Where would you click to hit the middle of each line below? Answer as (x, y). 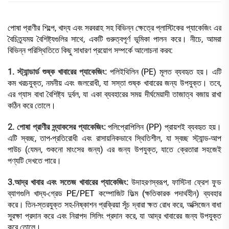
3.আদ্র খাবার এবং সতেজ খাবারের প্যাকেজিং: (70, 182)
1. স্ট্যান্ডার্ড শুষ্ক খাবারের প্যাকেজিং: (59, 72)
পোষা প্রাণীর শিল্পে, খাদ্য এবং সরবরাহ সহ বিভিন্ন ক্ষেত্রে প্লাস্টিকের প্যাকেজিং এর (114, 28)
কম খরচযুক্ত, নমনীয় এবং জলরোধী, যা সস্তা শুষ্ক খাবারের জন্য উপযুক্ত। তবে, (114, 83)
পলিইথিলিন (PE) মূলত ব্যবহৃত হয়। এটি (165, 72)
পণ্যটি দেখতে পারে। (35, 161)
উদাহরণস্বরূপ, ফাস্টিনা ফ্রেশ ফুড (176, 182)
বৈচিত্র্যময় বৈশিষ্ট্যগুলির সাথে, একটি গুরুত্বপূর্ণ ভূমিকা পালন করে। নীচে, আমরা (114, 39)
